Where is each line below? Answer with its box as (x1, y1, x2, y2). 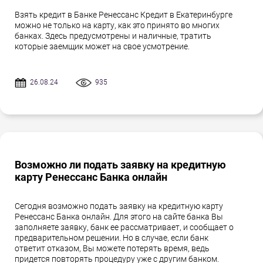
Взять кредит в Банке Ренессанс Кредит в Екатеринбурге (15, 10, 232, 20)
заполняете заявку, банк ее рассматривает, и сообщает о (15, 222, 234, 232)
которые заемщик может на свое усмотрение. (15, 42, 190, 52)
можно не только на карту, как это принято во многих (15, 21, 220, 31)
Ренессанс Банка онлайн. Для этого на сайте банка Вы (15, 212, 223, 222)
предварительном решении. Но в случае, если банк (15, 233, 208, 243)
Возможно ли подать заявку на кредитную (15, 159, 226, 171)
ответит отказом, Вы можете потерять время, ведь (15, 244, 210, 254)
